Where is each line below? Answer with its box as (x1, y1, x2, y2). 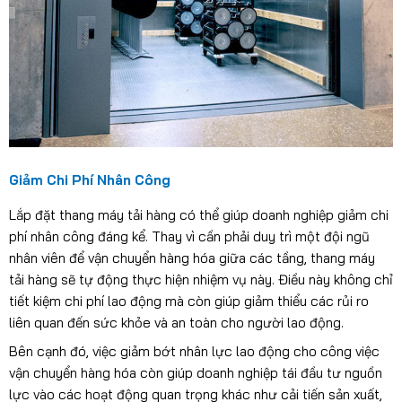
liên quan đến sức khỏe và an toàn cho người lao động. (8, 314, 344, 332)
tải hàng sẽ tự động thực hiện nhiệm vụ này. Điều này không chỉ (8, 271, 393, 289)
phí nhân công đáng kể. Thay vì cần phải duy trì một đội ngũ (8, 228, 370, 246)
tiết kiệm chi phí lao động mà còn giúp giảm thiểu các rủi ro (8, 293, 369, 310)
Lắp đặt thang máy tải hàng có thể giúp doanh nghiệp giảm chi (8, 206, 389, 224)
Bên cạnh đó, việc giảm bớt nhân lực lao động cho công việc (8, 342, 380, 360)
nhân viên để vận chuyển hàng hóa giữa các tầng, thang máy (8, 249, 375, 267)
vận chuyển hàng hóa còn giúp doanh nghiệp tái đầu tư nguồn (8, 363, 382, 381)
